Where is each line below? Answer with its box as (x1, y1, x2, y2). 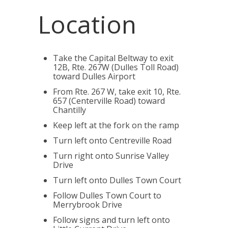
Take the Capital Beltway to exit (53, 52, 174, 64)
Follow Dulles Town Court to (53, 190, 161, 201)
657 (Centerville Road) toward (53, 95, 165, 106)
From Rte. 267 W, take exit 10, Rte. (53, 86, 181, 97)
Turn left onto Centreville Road (53, 135, 172, 146)
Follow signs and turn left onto (53, 214, 170, 225)
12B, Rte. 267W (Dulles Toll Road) (53, 62, 179, 73)
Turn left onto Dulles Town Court (53, 175, 181, 186)
